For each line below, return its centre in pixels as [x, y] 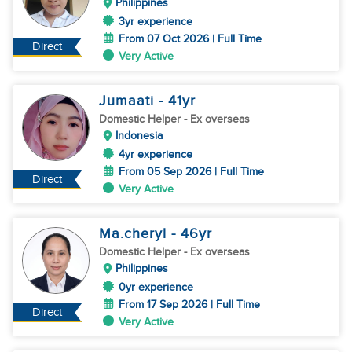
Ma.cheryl [135, 234]
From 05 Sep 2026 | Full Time [191, 172]
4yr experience [156, 154]
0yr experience [156, 287]
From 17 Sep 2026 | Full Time [189, 304]
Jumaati [129, 101]
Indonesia [139, 136]
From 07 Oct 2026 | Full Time [190, 39]
